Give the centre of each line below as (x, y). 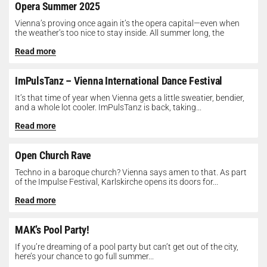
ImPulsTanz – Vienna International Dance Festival (119, 81)
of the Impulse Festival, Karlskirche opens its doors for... (117, 182)
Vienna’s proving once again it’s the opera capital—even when (127, 23)
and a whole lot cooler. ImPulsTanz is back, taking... (108, 107)
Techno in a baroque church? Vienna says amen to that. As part (131, 172)
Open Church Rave (53, 155)
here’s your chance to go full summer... (84, 256)
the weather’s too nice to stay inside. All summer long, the (119, 33)
